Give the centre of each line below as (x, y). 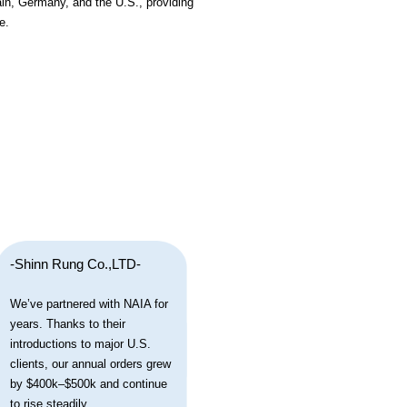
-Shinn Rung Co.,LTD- (75, 264)
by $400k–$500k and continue (89, 383)
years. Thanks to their (68, 323)
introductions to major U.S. (80, 343)
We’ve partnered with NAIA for (89, 303)
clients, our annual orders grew (90, 363)
